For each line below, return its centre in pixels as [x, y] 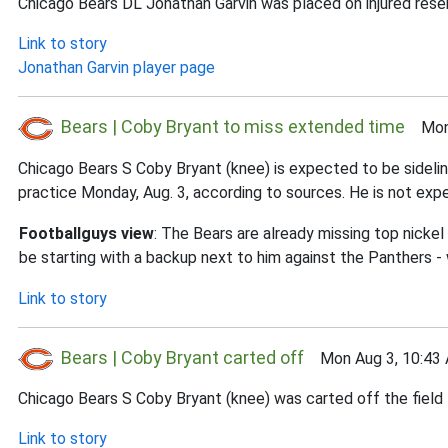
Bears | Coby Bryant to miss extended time [233, 126]
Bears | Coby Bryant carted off [182, 357]
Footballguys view [86, 233]
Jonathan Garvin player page [116, 67]
